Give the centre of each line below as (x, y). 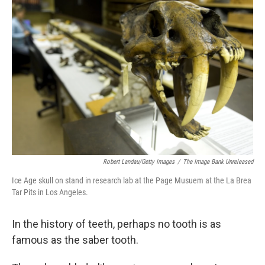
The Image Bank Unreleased (218, 162)
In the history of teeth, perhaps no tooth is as (117, 224)
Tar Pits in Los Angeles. (50, 192)
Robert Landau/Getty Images (139, 162)
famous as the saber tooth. (75, 240)
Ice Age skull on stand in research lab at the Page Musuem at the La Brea (132, 180)
